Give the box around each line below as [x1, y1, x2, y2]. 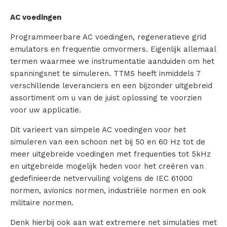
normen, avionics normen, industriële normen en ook [10, 185, 206, 195]
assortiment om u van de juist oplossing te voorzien [10, 93, 202, 102]
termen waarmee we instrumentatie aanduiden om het [10, 56, 214, 66]
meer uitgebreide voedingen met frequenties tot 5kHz [10, 149, 211, 159]
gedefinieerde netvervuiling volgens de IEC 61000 [10, 173, 193, 183]
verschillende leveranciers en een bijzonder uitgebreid [10, 81, 212, 90]
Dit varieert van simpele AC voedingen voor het [10, 125, 186, 134]
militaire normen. [10, 198, 73, 207]
